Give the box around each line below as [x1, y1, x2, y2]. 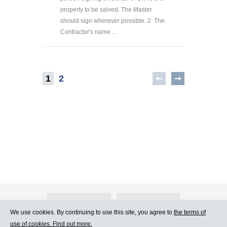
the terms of [174, 209, 206, 216]
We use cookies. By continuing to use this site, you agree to [10, 209, 174, 216]
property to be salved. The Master [60, 6, 152, 14]
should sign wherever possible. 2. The [60, 17, 165, 25]
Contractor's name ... [60, 28, 117, 36]
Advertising [133, 200, 164, 207]
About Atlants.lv [58, 200, 100, 207]
